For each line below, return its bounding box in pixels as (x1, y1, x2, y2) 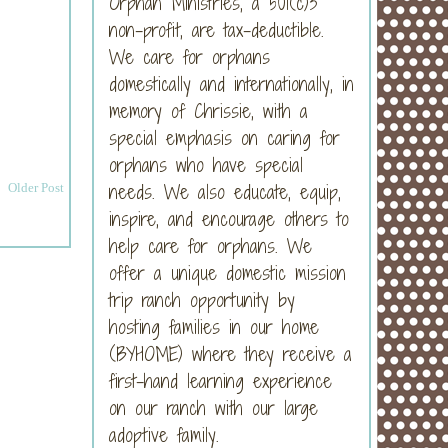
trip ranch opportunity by (109, 286, 295, 313)
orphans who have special (109, 151, 303, 178)
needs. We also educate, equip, (109, 178, 341, 205)
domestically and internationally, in (109, 70, 354, 97)
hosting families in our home (109, 313, 319, 340)
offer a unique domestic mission (109, 259, 346, 286)
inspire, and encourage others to (109, 205, 349, 232)
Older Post (8, 179, 64, 195)
